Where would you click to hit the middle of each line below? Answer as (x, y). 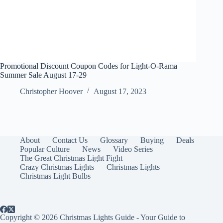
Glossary (114, 140)
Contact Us (70, 140)
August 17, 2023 (120, 92)
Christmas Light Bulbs (55, 176)
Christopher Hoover (51, 92)
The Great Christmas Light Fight (71, 158)
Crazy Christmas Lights (57, 167)
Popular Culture (45, 149)
